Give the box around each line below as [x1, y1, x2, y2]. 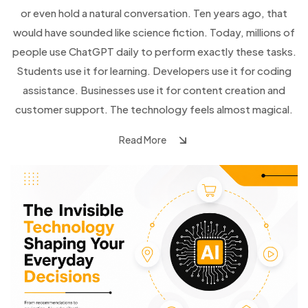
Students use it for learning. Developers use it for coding [16, 64, 291, 78]
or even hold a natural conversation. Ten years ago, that [21, 6, 287, 20]
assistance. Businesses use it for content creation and [23, 83, 285, 97]
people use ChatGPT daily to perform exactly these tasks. [12, 45, 296, 58]
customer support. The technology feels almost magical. [15, 102, 293, 116]
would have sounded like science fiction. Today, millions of [13, 25, 295, 39]
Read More [118, 133, 166, 146]
